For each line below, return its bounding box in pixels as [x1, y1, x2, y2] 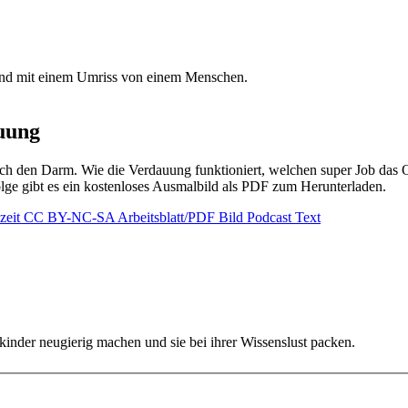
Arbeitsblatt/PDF [117, 209, 219, 226]
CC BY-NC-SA [24, 209, 117, 226]
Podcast [247, 209, 295, 226]
